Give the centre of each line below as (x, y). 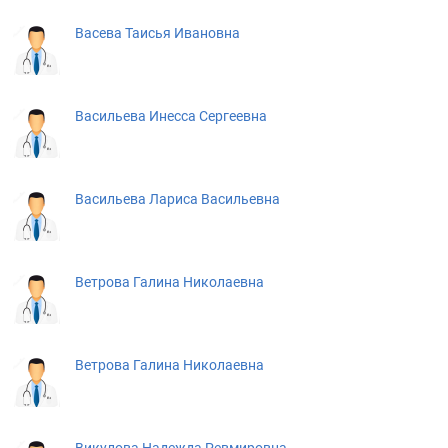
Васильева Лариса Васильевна (177, 199)
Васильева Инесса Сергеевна (171, 116)
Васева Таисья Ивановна (157, 33)
